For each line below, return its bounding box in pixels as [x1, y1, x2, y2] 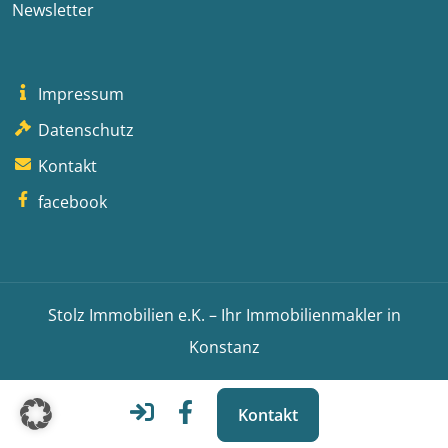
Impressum [34, 83, 125, 106]
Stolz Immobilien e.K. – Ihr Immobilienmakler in [47, 304, 401, 327]
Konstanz [188, 336, 260, 359]
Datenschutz [34, 119, 135, 142]
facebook [34, 191, 108, 214]
